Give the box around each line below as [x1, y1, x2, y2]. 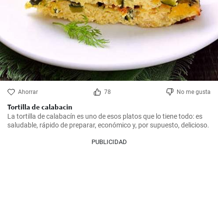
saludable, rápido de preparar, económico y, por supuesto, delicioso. [7, 121, 209, 129]
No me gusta [177, 89, 211, 95]
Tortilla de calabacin [7, 102, 73, 111]
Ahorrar [18, 89, 38, 95]
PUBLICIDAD [91, 138, 127, 145]
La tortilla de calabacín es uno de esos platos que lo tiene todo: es [7, 112, 202, 120]
